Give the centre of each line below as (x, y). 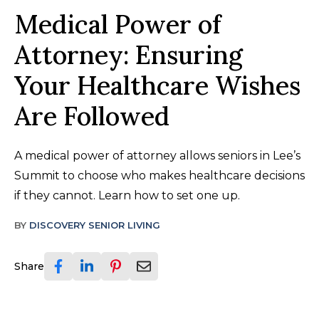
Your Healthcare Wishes (157, 85)
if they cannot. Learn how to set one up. (127, 195)
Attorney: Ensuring (129, 54)
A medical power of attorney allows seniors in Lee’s (157, 155)
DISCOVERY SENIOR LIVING (95, 225)
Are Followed (92, 116)
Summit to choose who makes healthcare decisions (159, 175)
